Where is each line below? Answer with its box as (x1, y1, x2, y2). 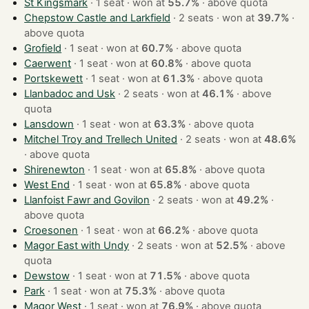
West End (24, 179, 70, 192)
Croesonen (24, 224, 79, 237)
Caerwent (24, 57, 72, 70)
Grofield (24, 42, 62, 55)
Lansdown (24, 118, 74, 131)
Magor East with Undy (24, 239, 130, 252)
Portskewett (24, 72, 83, 86)
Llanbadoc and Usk (24, 88, 116, 101)
